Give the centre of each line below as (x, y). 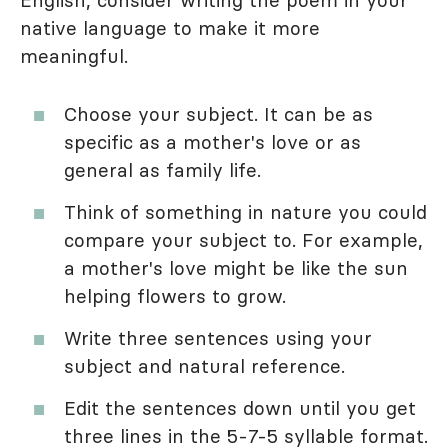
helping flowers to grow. (175, 295)
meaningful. (74, 55)
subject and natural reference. (204, 365)
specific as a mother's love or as (212, 141)
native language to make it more (170, 27)
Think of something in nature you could (245, 211)
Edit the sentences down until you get (240, 407)
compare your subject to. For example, (243, 239)
